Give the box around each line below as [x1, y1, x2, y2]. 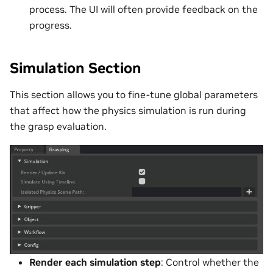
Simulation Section [10, 58, 141, 77]
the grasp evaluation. [10, 119, 107, 132]
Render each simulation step [29, 256, 161, 269]
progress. [29, 18, 72, 31]
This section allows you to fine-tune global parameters [10, 88, 258, 101]
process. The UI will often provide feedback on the [29, 2, 258, 15]
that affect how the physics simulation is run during [10, 104, 246, 116]
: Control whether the [161, 256, 259, 269]
